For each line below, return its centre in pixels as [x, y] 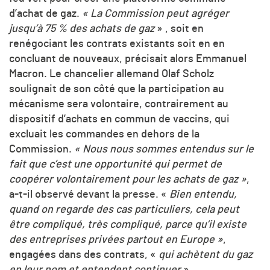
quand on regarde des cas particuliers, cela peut [124, 210]
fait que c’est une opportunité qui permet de [115, 165]
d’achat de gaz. [44, 14]
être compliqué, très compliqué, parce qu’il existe [128, 225]
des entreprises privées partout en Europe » [116, 240]
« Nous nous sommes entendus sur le [164, 150]
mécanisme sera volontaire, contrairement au [119, 105]
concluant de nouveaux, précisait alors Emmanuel [128, 59]
